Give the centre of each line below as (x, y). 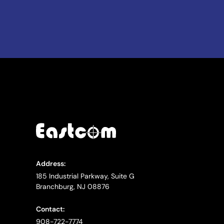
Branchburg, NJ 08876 (73, 186)
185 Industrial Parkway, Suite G (85, 176)
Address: (51, 163)
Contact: (50, 209)
